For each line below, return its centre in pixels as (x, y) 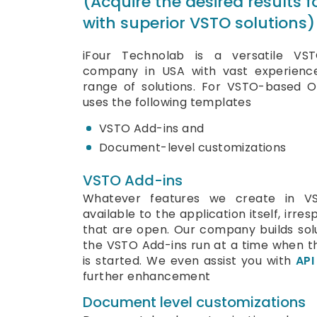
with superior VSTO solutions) (199, 23)
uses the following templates (167, 102)
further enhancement (147, 276)
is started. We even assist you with (190, 261)
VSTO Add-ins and (152, 128)
